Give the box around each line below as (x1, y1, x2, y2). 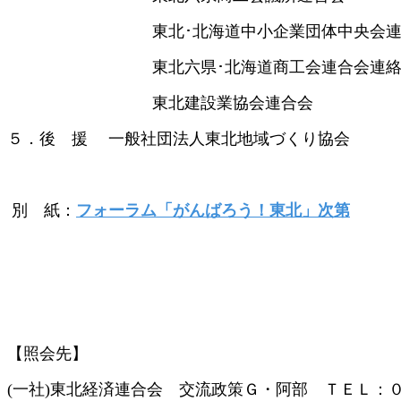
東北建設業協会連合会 (7, 93, 313, 112)
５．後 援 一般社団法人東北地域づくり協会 (7, 129, 350, 148)
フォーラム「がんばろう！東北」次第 (76, 200, 350, 219)
